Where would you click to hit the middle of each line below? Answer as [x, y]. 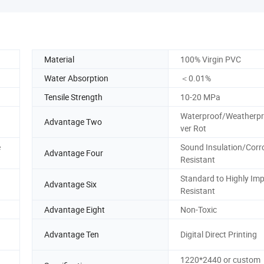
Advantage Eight [75, 209]
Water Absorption [76, 78]
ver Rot [193, 128]
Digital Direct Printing [219, 235]
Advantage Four [74, 153]
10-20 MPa [200, 97]
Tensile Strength [73, 97]
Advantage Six [70, 184]
